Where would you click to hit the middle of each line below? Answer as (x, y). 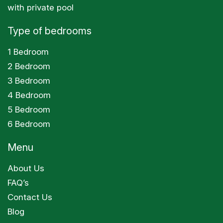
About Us (26, 168)
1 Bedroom (28, 52)
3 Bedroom (29, 81)
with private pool (41, 7)
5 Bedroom (29, 110)
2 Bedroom (29, 66)
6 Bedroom (29, 124)
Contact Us (30, 197)
